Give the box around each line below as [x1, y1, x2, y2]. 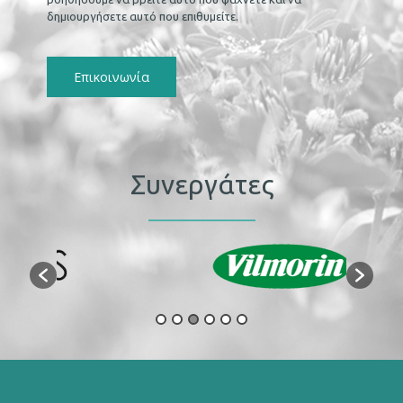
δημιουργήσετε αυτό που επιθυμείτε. [47, 9, 239, 22]
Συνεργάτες [130, 168, 273, 200]
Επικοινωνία [74, 67, 150, 85]
